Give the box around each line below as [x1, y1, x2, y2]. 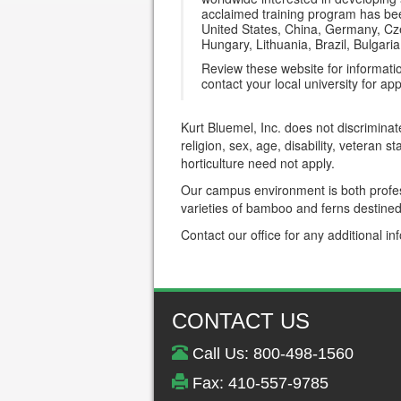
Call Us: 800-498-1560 [188, 345, 354, 363]
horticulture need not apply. [180, 154, 335, 172]
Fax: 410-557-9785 [188, 374, 328, 392]
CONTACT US [172, 309, 310, 333]
